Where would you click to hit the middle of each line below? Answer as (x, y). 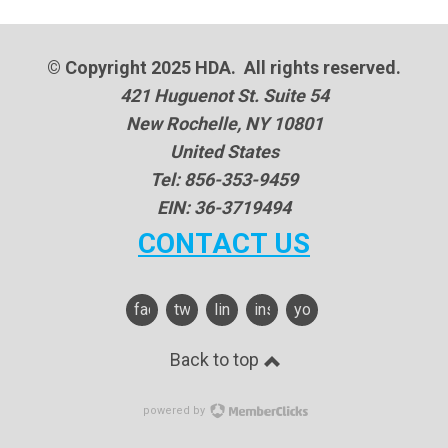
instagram (288, 309)
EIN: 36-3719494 (224, 207)
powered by (175, 410)
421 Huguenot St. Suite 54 (224, 95)
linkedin (241, 309)
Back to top (216, 359)
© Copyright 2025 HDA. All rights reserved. (224, 67)
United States (224, 151)
